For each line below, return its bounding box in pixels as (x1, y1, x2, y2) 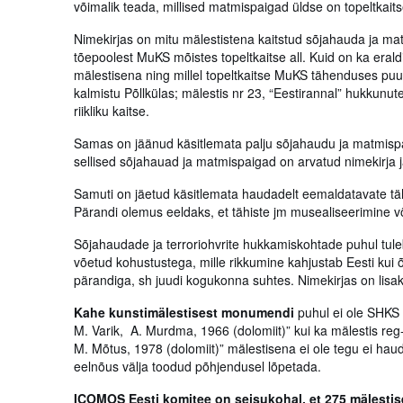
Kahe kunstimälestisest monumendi (74, 303, 294, 321)
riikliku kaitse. (74, 102, 149, 120)
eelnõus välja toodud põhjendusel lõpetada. (74, 357, 325, 375)
